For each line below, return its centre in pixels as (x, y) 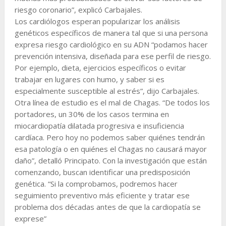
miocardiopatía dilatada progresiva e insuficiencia (99, 125)
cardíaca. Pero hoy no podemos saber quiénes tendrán (109, 137)
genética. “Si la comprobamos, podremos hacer (96, 183)
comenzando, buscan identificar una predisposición (102, 172)
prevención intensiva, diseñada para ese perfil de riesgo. (112, 56)
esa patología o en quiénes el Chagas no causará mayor (110, 149)
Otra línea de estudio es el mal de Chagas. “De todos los (112, 102)
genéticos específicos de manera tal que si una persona (111, 33)
